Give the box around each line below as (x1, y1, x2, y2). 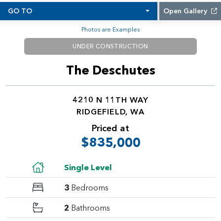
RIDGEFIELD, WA (76, 107, 145, 116)
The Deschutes (66, 63, 155, 77)
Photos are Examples (81, 26, 140, 33)
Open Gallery (163, 6, 209, 15)
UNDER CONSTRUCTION (73, 42, 148, 50)
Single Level (64, 162, 112, 172)
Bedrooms (71, 183, 109, 192)
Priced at (92, 122, 129, 134)
